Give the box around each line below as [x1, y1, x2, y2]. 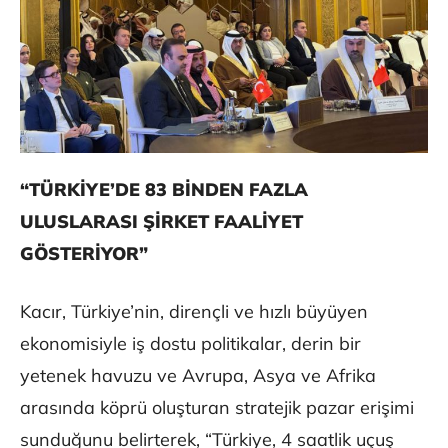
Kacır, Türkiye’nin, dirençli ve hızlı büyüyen [20, 299, 368, 323]
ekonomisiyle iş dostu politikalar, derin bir [20, 331, 361, 355]
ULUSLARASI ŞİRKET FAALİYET [20, 209, 303, 233]
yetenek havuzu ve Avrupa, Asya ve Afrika [20, 363, 376, 387]
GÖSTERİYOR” [20, 241, 148, 265]
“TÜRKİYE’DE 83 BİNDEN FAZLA [20, 177, 308, 201]
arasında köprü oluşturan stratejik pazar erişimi [20, 395, 414, 419]
